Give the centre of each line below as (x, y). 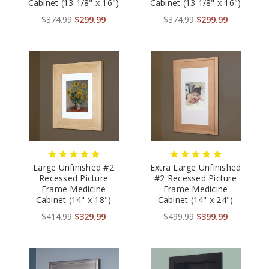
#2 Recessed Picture (195, 178)
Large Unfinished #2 (74, 167)
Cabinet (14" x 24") (195, 199)
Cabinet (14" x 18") (74, 199)
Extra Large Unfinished (195, 167)
